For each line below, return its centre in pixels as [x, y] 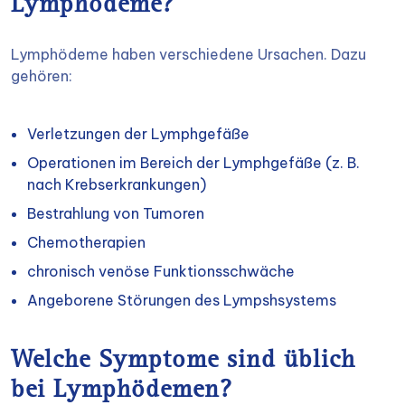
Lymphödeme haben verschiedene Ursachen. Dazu [188, 54]
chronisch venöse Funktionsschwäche [161, 271]
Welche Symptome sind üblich [183, 362]
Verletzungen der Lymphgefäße [138, 134]
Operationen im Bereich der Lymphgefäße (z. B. [193, 163]
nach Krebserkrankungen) [117, 184]
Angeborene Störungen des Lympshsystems [182, 300]
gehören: [42, 76]
